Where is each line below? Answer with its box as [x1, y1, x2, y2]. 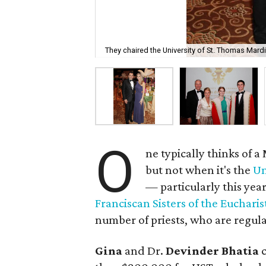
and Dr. [122, 243, 166, 258]
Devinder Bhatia [166, 243, 259, 258]
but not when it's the [145, 163, 254, 177]
